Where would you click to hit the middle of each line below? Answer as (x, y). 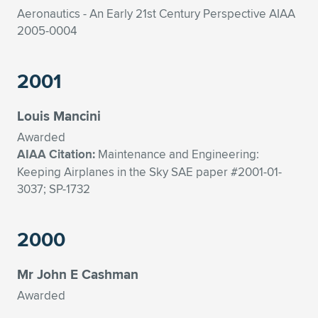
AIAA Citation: (57, 154)
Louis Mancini (59, 116)
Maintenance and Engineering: (179, 154)
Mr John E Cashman (78, 274)
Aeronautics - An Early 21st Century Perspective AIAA (156, 13)
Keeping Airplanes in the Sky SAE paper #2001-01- (149, 172)
